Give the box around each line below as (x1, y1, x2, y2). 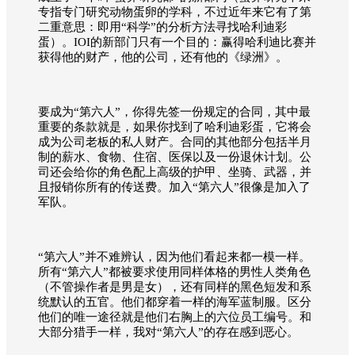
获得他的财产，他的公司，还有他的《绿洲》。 (38, 50, 288, 63)
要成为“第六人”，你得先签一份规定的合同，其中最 (38, 105, 311, 118)
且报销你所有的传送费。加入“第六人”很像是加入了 (38, 180, 311, 193)
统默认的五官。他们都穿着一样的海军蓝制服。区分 (38, 295, 311, 308)
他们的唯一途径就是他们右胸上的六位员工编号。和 (38, 310, 311, 323)
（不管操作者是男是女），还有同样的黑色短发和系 (38, 280, 311, 293)
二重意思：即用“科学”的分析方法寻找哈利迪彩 (38, 20, 287, 33)
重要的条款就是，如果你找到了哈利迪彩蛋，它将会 (38, 120, 311, 133)
